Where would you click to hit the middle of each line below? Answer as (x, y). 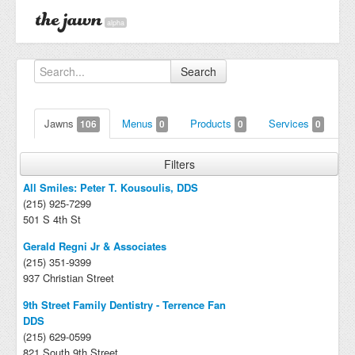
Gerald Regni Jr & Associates (95, 246)
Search (198, 71)
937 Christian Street (69, 278)
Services (290, 123)
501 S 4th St (52, 219)
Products (212, 123)
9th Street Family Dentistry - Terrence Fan (124, 305)
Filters (179, 164)
